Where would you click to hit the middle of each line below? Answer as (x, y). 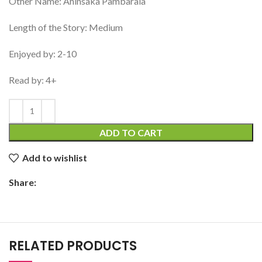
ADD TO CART (131, 132)
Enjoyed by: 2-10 (43, 53)
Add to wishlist (55, 158)
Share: (23, 182)
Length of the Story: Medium (66, 27)
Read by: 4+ (33, 80)
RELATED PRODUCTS (73, 246)
